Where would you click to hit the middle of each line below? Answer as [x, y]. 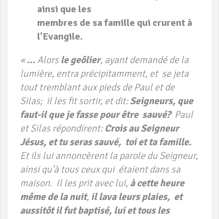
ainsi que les [64, 9]
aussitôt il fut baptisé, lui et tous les [95, 211]
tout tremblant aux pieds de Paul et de [97, 88]
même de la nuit [53, 197]
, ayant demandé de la [144, 60]
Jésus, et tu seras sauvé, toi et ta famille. [106, 142]
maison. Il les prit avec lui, [75, 183]
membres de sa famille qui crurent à [115, 23]
